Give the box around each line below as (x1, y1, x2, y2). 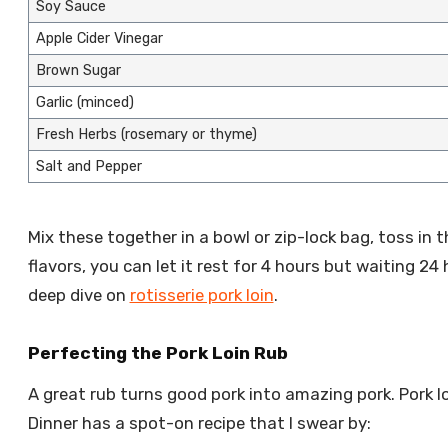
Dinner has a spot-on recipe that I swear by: (27, 413, 371, 434)
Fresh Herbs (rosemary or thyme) (35, 126, 257, 144)
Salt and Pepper (35, 158, 142, 176)
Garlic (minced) (35, 94, 134, 112)
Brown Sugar (35, 62, 121, 80)
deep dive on (27, 285, 130, 305)
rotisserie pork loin (129, 285, 274, 305)
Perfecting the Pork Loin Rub (27, 342, 288, 363)
